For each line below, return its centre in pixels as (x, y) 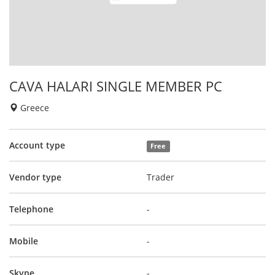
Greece (33, 107)
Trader (161, 177)
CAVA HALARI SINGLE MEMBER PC (116, 86)
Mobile (24, 241)
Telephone (31, 209)
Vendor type (35, 177)
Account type (37, 145)
